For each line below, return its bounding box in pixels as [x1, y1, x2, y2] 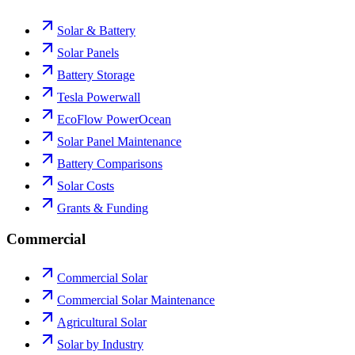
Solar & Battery [57, 24, 136, 38]
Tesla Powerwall [57, 90, 140, 105]
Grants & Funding [57, 201, 148, 216]
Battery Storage [57, 68, 135, 82]
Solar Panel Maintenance [57, 135, 181, 149]
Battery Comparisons [57, 157, 162, 171]
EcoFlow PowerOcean [57, 113, 171, 127]
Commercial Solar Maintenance [57, 292, 215, 307]
